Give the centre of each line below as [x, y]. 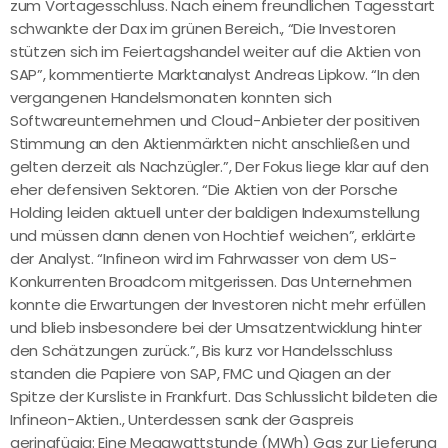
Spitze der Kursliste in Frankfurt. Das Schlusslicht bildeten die [224, 397]
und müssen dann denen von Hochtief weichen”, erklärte [213, 236]
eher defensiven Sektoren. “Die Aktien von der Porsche [204, 190]
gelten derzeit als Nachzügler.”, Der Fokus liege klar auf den [219, 167]
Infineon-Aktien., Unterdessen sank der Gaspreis [182, 420]
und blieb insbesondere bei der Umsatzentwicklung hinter [216, 328]
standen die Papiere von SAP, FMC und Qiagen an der [200, 374]
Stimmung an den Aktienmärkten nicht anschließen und [210, 144]
